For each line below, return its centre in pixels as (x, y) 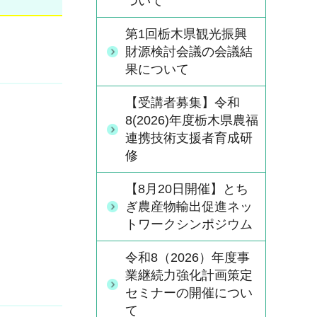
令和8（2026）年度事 (188, 258)
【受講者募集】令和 (183, 103)
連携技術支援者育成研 (189, 138)
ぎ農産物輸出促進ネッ (189, 207)
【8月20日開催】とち (187, 189)
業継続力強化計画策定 (189, 275)
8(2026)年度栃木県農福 (192, 120)
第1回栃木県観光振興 (186, 34)
